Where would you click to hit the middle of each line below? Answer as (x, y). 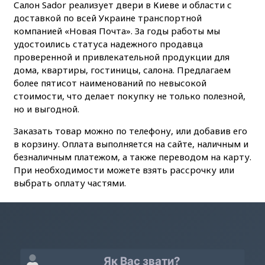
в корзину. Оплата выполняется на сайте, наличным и (131, 143)
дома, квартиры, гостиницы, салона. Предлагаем (122, 70)
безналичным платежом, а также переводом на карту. (132, 156)
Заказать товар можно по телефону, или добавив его (130, 130)
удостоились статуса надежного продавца (108, 43)
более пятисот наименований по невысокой (110, 83)
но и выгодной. (46, 109)
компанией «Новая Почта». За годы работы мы (117, 30)
